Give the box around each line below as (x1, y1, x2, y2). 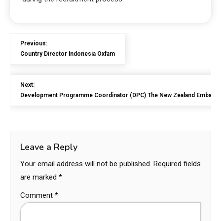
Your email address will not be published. (20, 159, 151, 168)
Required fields (153, 159, 201, 168)
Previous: (20, 39, 47, 47)
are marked (20, 172, 59, 182)
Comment (20, 190, 55, 200)
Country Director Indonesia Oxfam (20, 50, 115, 57)
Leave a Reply (20, 141, 77, 153)
